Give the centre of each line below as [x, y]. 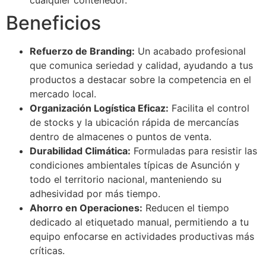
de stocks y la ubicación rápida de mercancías [134, 122]
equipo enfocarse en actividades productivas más [142, 236]
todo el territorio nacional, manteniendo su [126, 179]
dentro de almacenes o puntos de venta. [121, 136]
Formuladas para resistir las [194, 151]
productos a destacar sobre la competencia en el [140, 79]
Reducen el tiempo [186, 208]
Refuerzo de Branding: [82, 51]
